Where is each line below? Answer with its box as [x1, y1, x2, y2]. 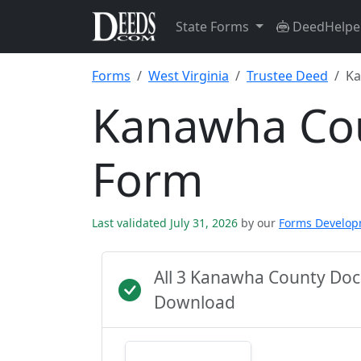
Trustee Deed [247, 67, 328, 85]
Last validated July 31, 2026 [92, 215, 241, 230]
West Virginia [148, 67, 229, 85]
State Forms [176, 18, 252, 35]
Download [154, 291, 235, 313]
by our [241, 215, 276, 230]
